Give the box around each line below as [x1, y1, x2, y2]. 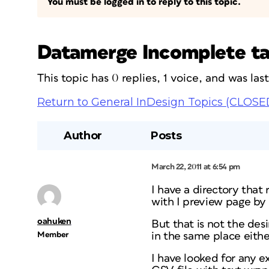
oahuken [37, 217, 71, 226]
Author [64, 129, 102, 142]
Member [37, 231, 68, 239]
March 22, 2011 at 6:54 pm [151, 163, 240, 171]
